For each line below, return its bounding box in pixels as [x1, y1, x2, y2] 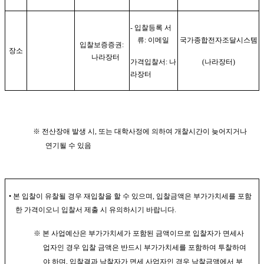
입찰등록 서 [134, 23, 171, 32]
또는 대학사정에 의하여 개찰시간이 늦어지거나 [98, 127, 247, 136]
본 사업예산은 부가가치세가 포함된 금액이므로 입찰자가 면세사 [42, 229, 244, 237]
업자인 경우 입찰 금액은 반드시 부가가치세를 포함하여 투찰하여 [43, 243, 246, 252]
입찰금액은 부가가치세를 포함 [156, 192, 252, 200]
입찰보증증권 [80, 40, 123, 49]
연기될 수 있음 [45, 141, 91, 150]
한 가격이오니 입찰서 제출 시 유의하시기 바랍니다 [15, 205, 174, 214]
